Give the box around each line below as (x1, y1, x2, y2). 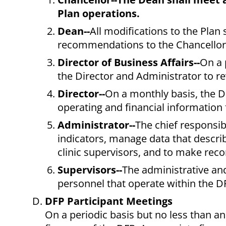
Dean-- (58, 24, 90, 38)
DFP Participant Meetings (45, 194, 173, 208)
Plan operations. (58, 7, 140, 21)
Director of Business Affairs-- (58, 55, 200, 70)
